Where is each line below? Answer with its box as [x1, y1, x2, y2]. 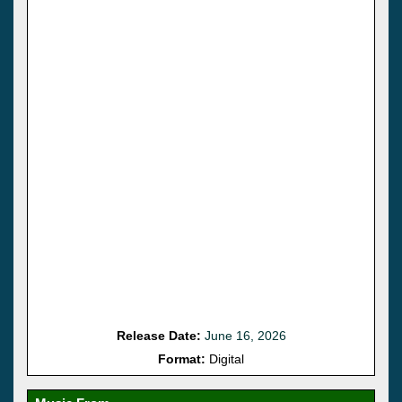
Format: [158, 351, 205, 366]
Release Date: [116, 328, 201, 343]
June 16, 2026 [204, 328, 286, 343]
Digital [205, 351, 244, 366]
